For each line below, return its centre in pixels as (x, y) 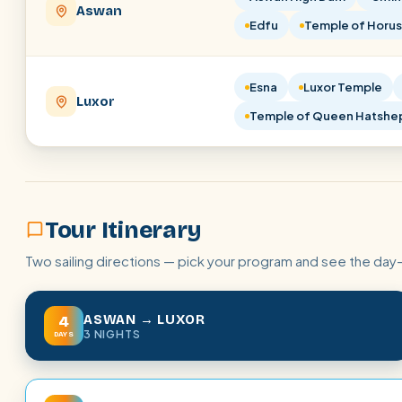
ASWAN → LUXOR (144, 319)
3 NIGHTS (112, 334)
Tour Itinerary (123, 230)
